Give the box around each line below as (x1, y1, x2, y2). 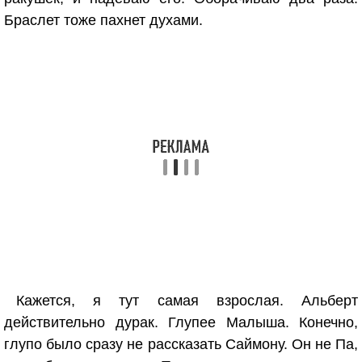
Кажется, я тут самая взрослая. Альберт (16, 293, 358, 309)
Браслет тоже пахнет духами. (4, 12, 203, 28)
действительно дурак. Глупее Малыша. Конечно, (4, 314, 358, 330)
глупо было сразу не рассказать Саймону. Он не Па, (4, 336, 358, 352)
